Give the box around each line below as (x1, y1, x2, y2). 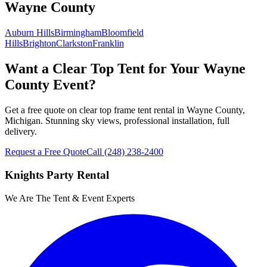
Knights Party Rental (5, 168, 109, 181)
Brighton (23, 38, 56, 49)
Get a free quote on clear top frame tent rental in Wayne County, (5, 105, 245, 116)
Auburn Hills (5, 27, 54, 38)
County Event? (5, 77, 96, 93)
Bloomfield (101, 27, 144, 38)
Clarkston (56, 38, 92, 49)
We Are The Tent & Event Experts (5, 193, 135, 203)
